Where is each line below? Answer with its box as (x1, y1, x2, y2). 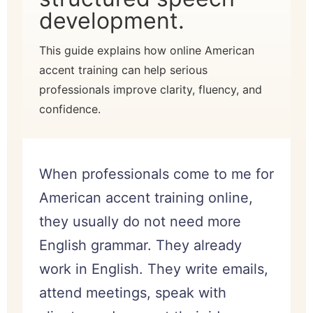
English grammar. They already (39, 236, 242, 254)
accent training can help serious (39, 62, 208, 77)
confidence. (39, 101, 101, 116)
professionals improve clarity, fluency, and (39, 82, 262, 96)
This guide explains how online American (39, 43, 254, 57)
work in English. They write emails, (39, 260, 268, 277)
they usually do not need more (39, 212, 241, 230)
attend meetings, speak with (39, 284, 226, 301)
